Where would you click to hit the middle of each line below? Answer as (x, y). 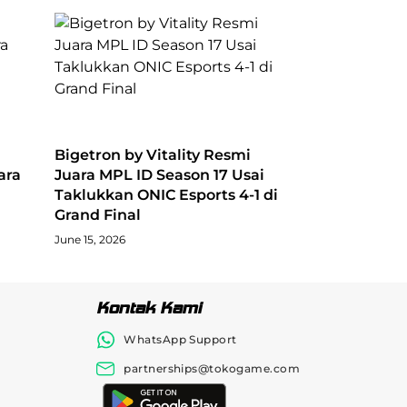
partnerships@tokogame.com (212, 368)
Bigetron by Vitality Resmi (152, 154)
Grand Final (97, 214)
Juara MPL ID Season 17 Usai (159, 174)
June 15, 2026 (89, 239)
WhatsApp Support (180, 339)
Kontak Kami (149, 308)
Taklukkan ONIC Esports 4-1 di (166, 194)
